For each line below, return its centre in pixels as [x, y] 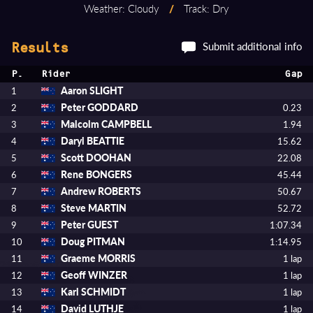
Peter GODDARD [100, 107]
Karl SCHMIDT [93, 292]
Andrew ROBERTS [101, 191]
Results [39, 48]
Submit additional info [253, 46]
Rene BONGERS [96, 174]
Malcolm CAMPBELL [106, 124]
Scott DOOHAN [96, 158]
